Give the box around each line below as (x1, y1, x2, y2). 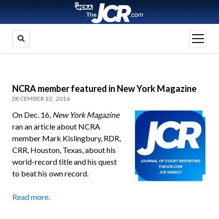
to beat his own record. (12, 169, 88, 178)
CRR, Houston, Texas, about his (12, 145, 116, 155)
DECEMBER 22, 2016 (12, 95, 70, 103)
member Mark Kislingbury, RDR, (12, 133, 121, 143)
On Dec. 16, (12, 110, 52, 120)
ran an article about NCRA (12, 122, 100, 131)
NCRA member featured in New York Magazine (12, 83, 197, 94)
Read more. (12, 192, 50, 202)
